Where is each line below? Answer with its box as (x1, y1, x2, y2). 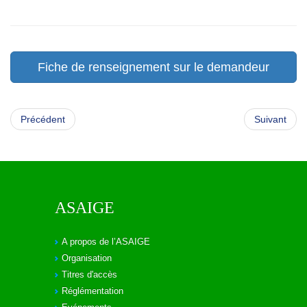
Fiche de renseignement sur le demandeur (38, 60, 269, 74)
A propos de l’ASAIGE (62, 236, 150, 247)
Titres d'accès (62, 269, 117, 280)
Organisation (62, 253, 112, 263)
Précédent (21, 114, 65, 125)
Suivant (254, 114, 286, 125)
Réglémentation (62, 286, 123, 296)
